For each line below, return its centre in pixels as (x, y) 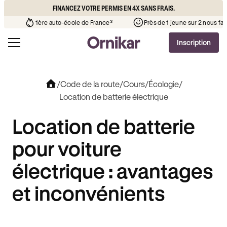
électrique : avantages (113, 171)
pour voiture (67, 148)
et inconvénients (89, 193)
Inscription (194, 42)
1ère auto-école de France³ (157, 22)
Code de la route (90, 84)
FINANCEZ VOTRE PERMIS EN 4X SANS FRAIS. (113, 8)
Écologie (163, 84)
